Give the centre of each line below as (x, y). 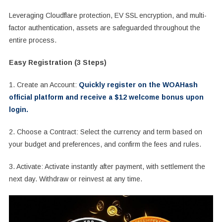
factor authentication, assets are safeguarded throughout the (104, 28)
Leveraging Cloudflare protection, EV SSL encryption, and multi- (108, 16)
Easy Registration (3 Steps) (57, 63)
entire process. (32, 40)
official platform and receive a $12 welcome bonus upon (106, 97)
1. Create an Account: (43, 85)
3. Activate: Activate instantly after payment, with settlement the (107, 167)
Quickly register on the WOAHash (137, 85)
